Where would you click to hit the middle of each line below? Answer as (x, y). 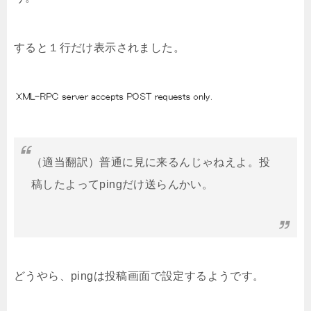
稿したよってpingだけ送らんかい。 (123, 185)
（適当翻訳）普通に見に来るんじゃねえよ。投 (151, 162)
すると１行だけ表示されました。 (99, 48)
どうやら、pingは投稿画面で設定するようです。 (139, 276)
